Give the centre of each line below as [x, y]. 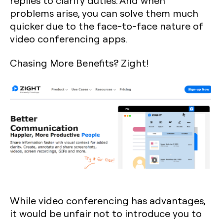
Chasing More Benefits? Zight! [79, 63]
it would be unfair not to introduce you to [106, 213]
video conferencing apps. [69, 38]
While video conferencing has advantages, [108, 200]
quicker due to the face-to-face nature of [106, 26]
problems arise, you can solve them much [104, 13]
